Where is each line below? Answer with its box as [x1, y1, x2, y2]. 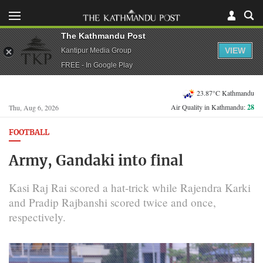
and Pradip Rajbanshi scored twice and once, [9, 194, 216, 210]
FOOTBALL [9, 129, 49, 137]
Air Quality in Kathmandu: [171, 102, 247, 112]
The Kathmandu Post [61, 31, 146, 41]
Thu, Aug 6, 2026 [9, 103, 59, 112]
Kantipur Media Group [61, 46, 131, 55]
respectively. [9, 209, 66, 224]
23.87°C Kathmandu [197, 87, 254, 97]
